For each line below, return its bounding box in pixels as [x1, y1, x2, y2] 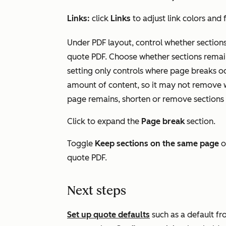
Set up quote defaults [67, 210, 150, 219]
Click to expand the [67, 117, 141, 126]
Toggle [67, 139, 95, 148]
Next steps [67, 183, 126, 198]
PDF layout [92, 38, 132, 47]
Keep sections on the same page [95, 139, 219, 148]
